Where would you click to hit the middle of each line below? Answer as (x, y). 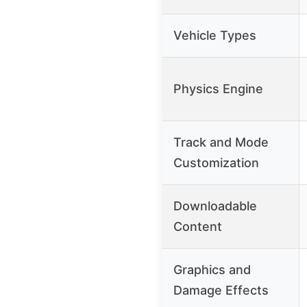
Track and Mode (221, 142)
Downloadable (215, 206)
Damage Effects (221, 290)
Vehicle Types (215, 35)
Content (198, 226)
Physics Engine (218, 88)
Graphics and (212, 269)
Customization (216, 162)
